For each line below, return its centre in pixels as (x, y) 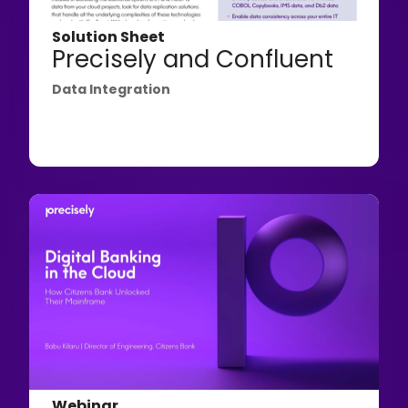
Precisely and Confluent (193, 59)
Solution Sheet (109, 36)
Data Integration (112, 89)
